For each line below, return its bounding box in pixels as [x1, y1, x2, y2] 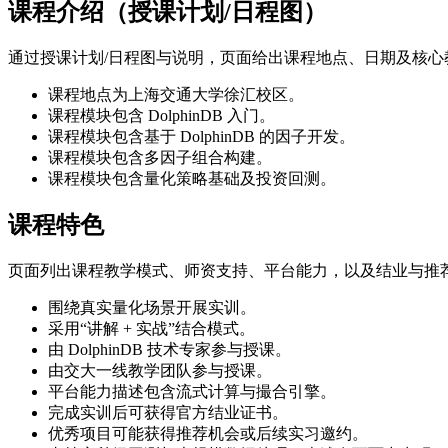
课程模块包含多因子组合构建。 [48, 148, 272, 166]
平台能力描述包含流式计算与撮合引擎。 [48, 383, 336, 401]
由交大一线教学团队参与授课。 [48, 362, 272, 380]
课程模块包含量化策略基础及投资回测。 [48, 169, 336, 187]
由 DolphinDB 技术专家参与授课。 [48, 341, 291, 359]
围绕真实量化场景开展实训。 [48, 299, 256, 317]
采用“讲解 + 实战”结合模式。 [48, 320, 255, 338]
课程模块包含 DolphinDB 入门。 [48, 106, 275, 124]
